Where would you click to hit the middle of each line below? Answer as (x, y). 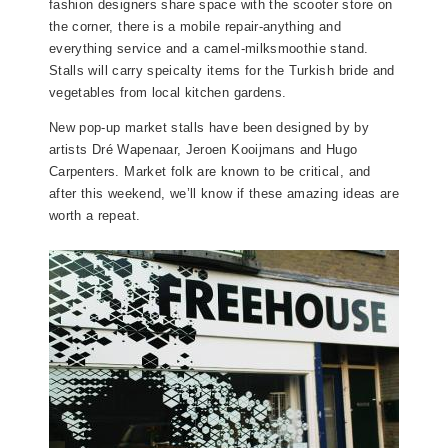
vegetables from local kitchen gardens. (168, 93)
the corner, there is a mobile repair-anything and (195, 27)
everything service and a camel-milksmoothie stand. (209, 49)
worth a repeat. (95, 216)
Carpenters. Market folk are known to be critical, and (210, 172)
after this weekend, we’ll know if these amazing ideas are (224, 194)
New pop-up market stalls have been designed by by (209, 128)
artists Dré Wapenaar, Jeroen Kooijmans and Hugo (203, 150)
